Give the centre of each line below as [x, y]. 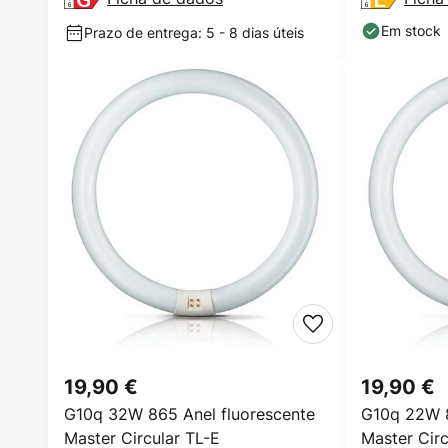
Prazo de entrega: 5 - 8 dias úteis [194, 32]
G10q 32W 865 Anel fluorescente [189, 414]
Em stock [411, 30]
